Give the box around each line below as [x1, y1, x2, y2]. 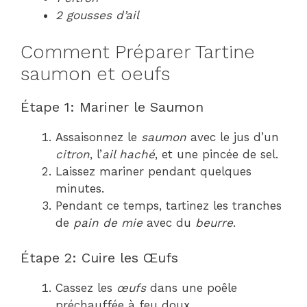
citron [56, 147, 90, 161]
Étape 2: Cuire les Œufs [21, 249, 178, 266]
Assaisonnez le [56, 130, 141, 144]
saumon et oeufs [21, 63, 170, 85]
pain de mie [73, 216, 143, 230]
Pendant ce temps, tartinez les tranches [56, 199, 282, 212]
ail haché [102, 147, 155, 161]
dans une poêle [146, 280, 237, 295]
